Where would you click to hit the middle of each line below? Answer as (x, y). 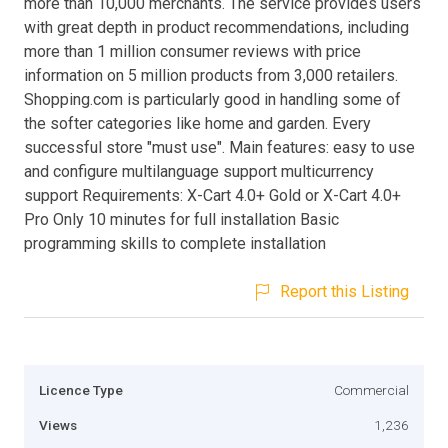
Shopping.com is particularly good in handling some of (212, 99)
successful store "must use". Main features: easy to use (219, 147)
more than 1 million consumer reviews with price (192, 51)
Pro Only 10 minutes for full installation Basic (181, 219)
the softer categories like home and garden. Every (197, 123)
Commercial (371, 389)
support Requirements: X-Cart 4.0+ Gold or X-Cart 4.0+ (212, 195)
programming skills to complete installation (175, 243)
